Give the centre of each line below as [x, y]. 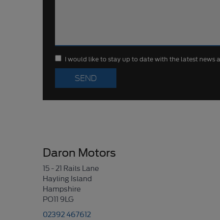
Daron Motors [79, 151]
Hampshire [62, 188]
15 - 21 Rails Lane [71, 168]
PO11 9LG [58, 199]
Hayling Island [67, 178]
